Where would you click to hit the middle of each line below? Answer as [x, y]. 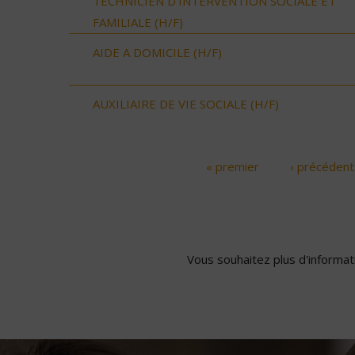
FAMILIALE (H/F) [138, 22]
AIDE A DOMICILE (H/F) [157, 52]
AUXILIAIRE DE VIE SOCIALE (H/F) [186, 103]
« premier [232, 166]
